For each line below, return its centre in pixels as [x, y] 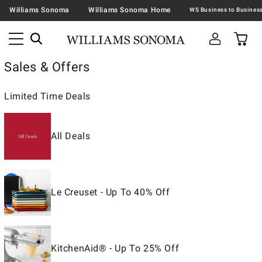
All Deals [71, 136]
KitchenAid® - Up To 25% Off [115, 248]
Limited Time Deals [47, 96]
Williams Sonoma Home [130, 10]
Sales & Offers [47, 67]
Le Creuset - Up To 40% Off [111, 192]
